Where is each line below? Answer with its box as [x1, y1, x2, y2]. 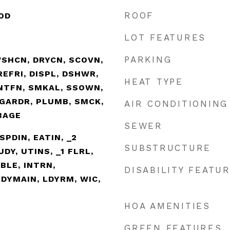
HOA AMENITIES [124, 201, 210, 211]
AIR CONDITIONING [124, 99, 228, 109]
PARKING [124, 54, 172, 65]
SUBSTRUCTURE [124, 143, 211, 153]
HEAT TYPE [124, 76, 183, 87]
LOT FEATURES [124, 32, 206, 43]
